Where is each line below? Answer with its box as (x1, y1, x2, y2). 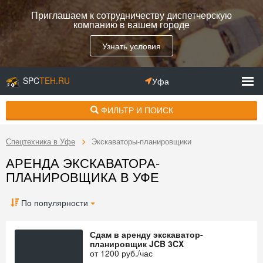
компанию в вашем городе (73, 18, 190, 31)
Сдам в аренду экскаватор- (90, 228, 203, 240)
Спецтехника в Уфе (6, 136, 75, 147)
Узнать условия (102, 40, 161, 52)
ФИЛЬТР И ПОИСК (98, 104, 173, 116)
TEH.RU (39, 75, 70, 87)
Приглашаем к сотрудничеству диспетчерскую (31, 8, 232, 22)
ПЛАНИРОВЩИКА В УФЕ (6, 167, 159, 186)
